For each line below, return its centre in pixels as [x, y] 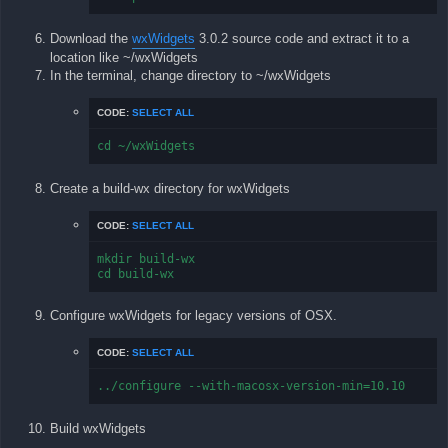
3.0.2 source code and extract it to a [302, 39]
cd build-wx [135, 273]
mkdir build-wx [146, 258]
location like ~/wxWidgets [124, 58]
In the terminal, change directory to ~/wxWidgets [190, 76]
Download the [91, 39]
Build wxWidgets [98, 428]
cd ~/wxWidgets [146, 146]
